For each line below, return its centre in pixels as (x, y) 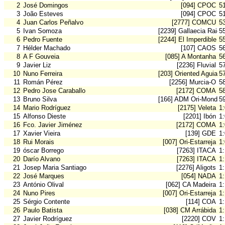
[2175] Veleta (197, 108)
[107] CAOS (198, 48)
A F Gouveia (41, 57)
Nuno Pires (39, 193)
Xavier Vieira (42, 134)
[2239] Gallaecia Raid (189, 31)
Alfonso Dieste (44, 117)
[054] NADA (199, 176)
